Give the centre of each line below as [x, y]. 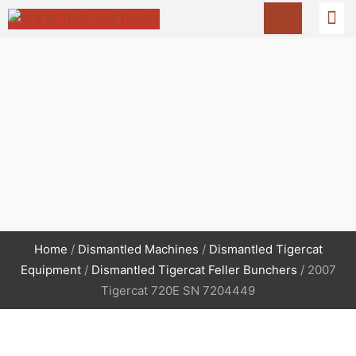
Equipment [50, 269]
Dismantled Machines [138, 249]
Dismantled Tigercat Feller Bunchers [194, 269]
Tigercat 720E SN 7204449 [178, 290]
